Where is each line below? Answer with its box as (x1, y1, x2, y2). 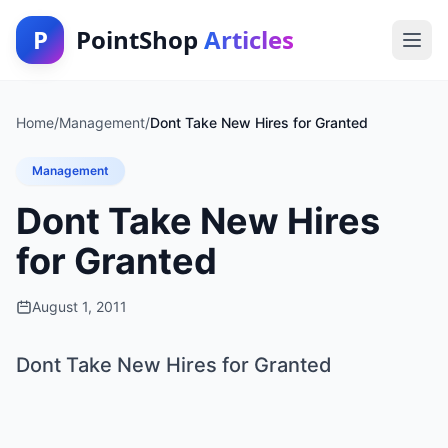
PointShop (76, 23, 204, 56)
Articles (204, 23, 294, 56)
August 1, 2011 (32, 298, 127, 315)
